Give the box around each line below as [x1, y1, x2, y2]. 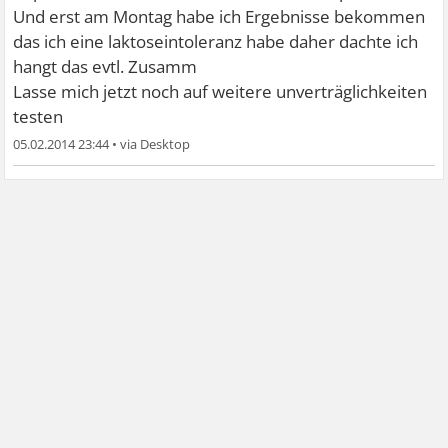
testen [13, 105, 64, 128]
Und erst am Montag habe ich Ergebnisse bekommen [13, 5, 426, 28]
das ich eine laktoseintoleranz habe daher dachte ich [13, 30, 419, 53]
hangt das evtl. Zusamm [13, 55, 198, 78]
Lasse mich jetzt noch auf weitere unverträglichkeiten [13, 80, 428, 103]
